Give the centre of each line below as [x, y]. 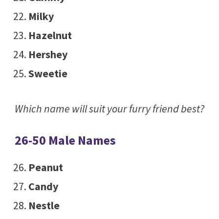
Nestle [44, 206]
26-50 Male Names [65, 140]
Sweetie [48, 74]
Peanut [45, 167]
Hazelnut [50, 35]
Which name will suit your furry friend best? [109, 109]
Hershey [48, 55]
